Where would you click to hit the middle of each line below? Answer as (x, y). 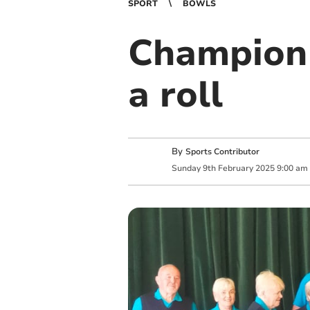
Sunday (186, 168)
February (235, 168)
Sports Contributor (222, 152)
